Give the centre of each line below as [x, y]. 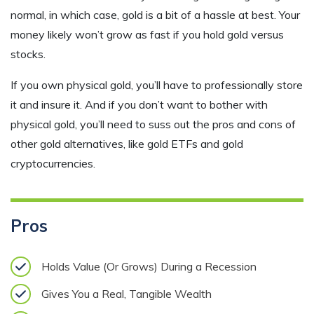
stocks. [29, 54]
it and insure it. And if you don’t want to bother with [139, 104]
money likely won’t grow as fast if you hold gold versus [147, 34]
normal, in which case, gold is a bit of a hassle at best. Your [155, 14]
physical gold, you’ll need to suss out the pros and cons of [153, 124]
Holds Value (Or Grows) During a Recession [149, 267]
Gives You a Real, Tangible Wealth [127, 294]
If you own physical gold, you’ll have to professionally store [157, 84]
